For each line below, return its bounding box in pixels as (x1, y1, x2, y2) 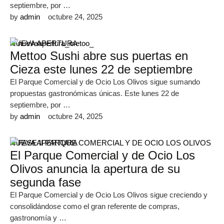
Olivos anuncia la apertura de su (10, 162, 180, 175)
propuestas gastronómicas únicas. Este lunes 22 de (10, 89, 179, 97)
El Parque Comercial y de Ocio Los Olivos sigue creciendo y (10, 190, 207, 199)
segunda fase (10, 175, 81, 189)
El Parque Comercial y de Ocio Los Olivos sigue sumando (10, 77, 200, 86)
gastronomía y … (10, 213, 66, 222)
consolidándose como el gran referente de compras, (10, 202, 179, 210)
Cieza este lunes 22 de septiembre (10, 62, 192, 76)
